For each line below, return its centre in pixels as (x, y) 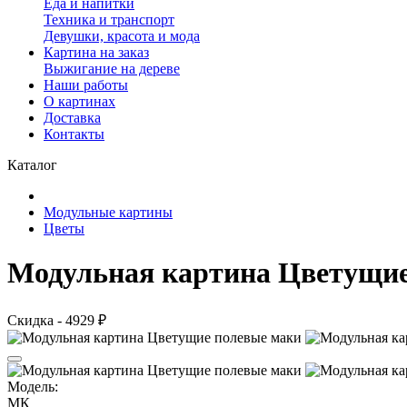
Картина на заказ (96, 52)
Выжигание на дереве (112, 69)
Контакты (74, 134)
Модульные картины (108, 212)
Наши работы (86, 85)
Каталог (32, 165)
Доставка (72, 118)
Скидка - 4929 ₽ (57, 320)
